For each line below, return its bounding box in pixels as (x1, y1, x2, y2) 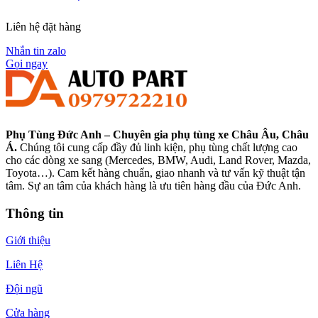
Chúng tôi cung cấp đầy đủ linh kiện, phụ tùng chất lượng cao (17, 141, 297, 153)
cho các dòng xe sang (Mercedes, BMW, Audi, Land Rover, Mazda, (6, 153, 311, 166)
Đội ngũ (6, 283, 43, 295)
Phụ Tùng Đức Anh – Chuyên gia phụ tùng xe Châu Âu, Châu (6, 128, 309, 141)
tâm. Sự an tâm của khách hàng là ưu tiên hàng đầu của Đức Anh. (6, 179, 301, 192)
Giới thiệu (6, 234, 50, 247)
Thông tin (6, 205, 64, 221)
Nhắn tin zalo (6, 44, 66, 57)
